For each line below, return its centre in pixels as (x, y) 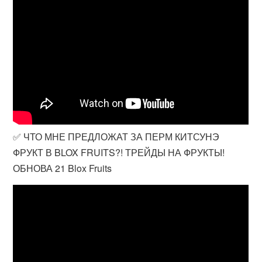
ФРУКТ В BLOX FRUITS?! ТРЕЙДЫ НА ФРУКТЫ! (119, 152)
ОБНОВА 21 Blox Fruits (63, 168)
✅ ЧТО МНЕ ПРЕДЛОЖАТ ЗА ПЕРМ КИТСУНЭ (116, 137)
